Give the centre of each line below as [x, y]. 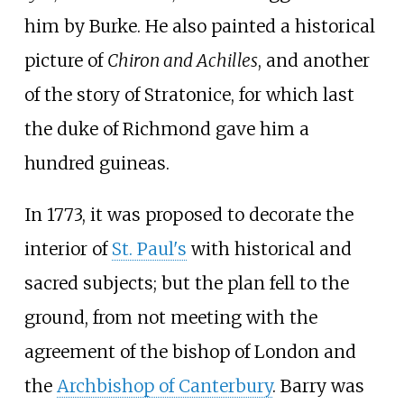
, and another [313, 60]
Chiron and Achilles [182, 60]
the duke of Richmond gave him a [166, 129]
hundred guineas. [96, 163]
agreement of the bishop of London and [190, 351]
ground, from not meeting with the [170, 317]
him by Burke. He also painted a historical [199, 26]
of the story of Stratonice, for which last [189, 94]
